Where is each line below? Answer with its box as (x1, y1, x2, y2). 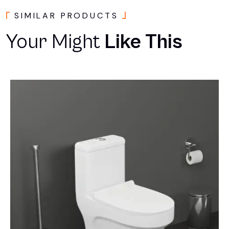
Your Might (6, 30, 100, 54)
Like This (100, 30, 182, 54)
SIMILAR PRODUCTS (14, 10, 119, 21)
